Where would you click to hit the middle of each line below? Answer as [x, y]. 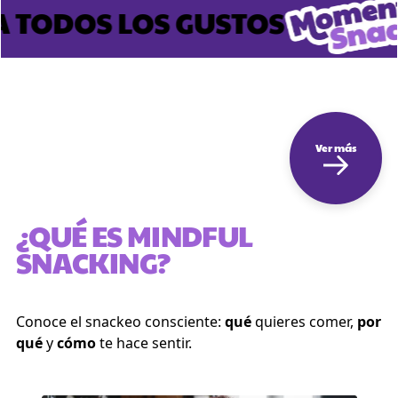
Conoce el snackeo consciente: [120, 322]
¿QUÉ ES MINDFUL [135, 235]
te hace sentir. [144, 343]
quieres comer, [304, 322]
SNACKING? [93, 262]
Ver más [336, 147]
